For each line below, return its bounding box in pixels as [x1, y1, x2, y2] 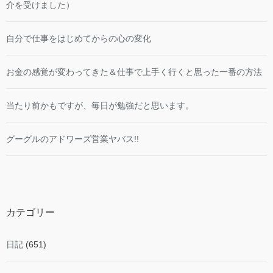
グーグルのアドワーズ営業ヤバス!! [6, 134, 139, 144]
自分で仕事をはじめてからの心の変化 [6, 34, 151, 44]
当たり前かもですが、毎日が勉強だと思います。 [6, 101, 194, 111]
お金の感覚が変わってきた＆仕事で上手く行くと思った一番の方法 [6, 67, 262, 77]
